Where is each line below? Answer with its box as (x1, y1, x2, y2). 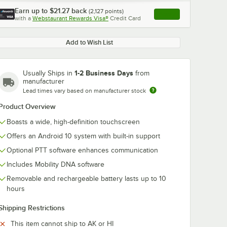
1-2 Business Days (74, 69, 133, 77)
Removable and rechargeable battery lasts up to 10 (7, 175, 166, 182)
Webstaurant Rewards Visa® (32, 15, 108, 22)
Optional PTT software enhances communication (7, 146, 158, 154)
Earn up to (15, 7, 50, 15)
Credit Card (110, 15, 141, 22)
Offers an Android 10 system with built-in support (7, 132, 160, 140)
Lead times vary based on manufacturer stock (23, 87, 146, 94)
